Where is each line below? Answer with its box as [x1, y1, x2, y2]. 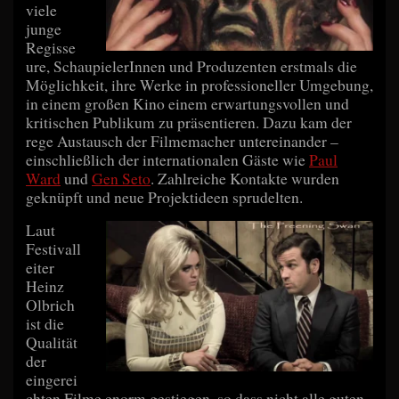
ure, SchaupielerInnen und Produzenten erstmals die [26, 55, 357, 77]
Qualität [26, 331, 77, 353]
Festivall [26, 238, 81, 259]
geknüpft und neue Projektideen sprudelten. [26, 186, 303, 208]
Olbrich [26, 294, 75, 315]
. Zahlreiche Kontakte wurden [151, 167, 339, 189]
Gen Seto [92, 167, 151, 189]
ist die [26, 313, 64, 334]
